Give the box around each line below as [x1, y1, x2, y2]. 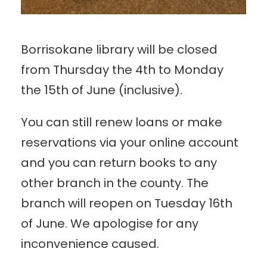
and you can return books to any [21, 154, 217, 171]
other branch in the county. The [21, 174, 209, 191]
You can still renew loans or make [21, 113, 222, 131]
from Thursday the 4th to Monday [21, 61, 223, 78]
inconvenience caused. [21, 235, 159, 252]
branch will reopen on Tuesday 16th [21, 194, 232, 212]
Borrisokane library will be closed [21, 41, 218, 58]
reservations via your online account [21, 133, 238, 151]
